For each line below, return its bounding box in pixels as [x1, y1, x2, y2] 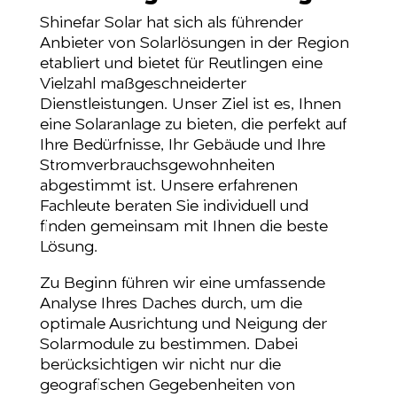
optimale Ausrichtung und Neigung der [39, 316, 327, 332]
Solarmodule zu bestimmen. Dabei [39, 337, 298, 353]
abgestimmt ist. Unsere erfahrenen [39, 178, 298, 194]
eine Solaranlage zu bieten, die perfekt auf [39, 117, 346, 133]
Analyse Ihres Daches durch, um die [39, 296, 302, 312]
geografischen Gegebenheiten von [39, 378, 295, 393]
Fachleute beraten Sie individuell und [39, 198, 308, 214]
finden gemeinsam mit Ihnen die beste [39, 219, 328, 235]
